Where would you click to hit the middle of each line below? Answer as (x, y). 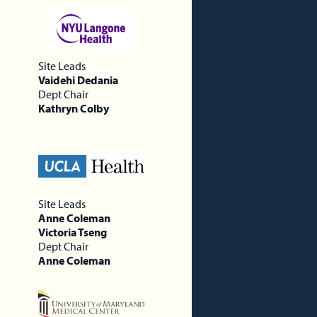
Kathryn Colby (73, 108)
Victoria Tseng (72, 232)
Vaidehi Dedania (78, 80)
